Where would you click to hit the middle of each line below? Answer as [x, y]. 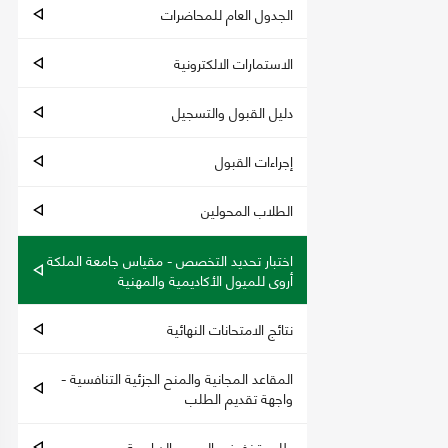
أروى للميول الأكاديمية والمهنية [205, 279]
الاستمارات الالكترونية [233, 62]
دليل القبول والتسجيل [232, 111]
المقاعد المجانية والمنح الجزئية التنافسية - [177, 377]
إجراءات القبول [254, 161]
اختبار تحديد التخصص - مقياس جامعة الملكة [170, 259]
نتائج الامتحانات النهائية [230, 328]
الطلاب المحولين [247, 210]
